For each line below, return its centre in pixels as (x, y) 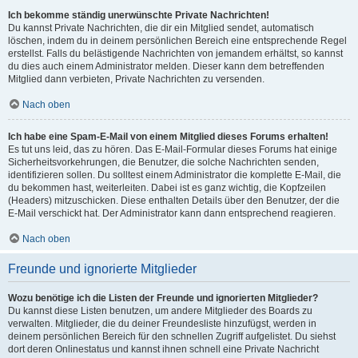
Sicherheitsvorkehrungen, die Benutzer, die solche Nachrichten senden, (163, 162)
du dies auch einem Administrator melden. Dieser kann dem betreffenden (166, 66)
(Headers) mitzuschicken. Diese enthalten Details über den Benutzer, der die (174, 201)
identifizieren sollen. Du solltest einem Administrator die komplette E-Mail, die (175, 175)
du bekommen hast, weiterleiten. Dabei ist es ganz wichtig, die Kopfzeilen (167, 188)
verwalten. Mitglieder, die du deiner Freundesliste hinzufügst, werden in (162, 324)
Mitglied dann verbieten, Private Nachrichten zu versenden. (136, 79)
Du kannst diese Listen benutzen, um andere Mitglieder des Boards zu (160, 311)
